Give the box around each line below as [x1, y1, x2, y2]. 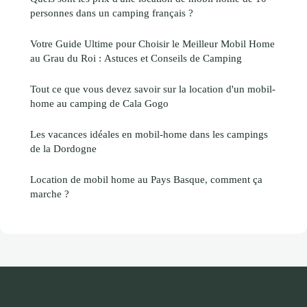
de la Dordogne [30, 142, 97, 154]
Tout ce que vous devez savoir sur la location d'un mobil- [30, 82, 275, 95]
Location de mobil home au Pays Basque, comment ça [30, 173, 262, 185]
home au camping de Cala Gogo [30, 97, 169, 109]
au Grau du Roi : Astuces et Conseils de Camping [30, 51, 242, 64]
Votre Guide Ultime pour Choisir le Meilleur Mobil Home [30, 37, 275, 49]
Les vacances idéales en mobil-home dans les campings [30, 127, 268, 140]
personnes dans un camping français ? [30, 6, 193, 19]
